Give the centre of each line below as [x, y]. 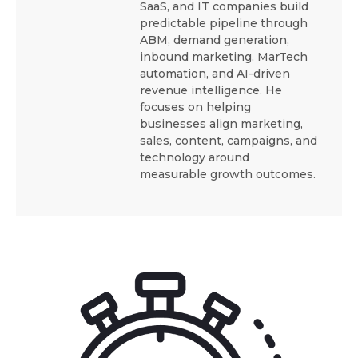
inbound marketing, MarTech [224, 57]
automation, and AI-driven [215, 74]
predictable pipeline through [224, 24]
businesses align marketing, [221, 124]
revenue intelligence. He [211, 91]
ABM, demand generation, [215, 40]
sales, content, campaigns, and [229, 141]
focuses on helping [195, 107]
